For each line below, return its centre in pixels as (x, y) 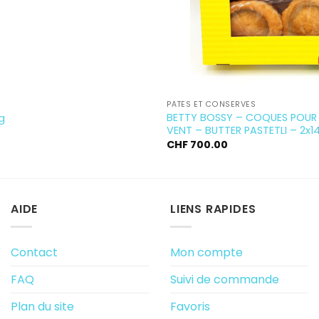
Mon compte (206, 252)
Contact (34, 252)
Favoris (190, 306)
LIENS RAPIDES (213, 209)
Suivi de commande (225, 279)
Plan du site (42, 306)
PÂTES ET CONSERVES (211, 105)
